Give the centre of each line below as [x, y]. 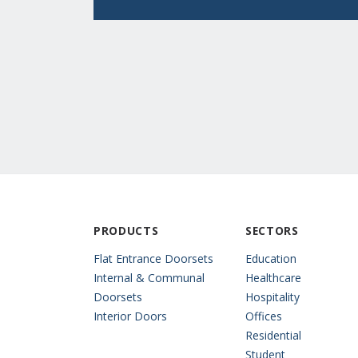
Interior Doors [130, 316]
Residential [273, 335]
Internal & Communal [149, 277]
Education [271, 258]
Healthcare [273, 277]
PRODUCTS [126, 230]
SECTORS [272, 230]
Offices [264, 316]
